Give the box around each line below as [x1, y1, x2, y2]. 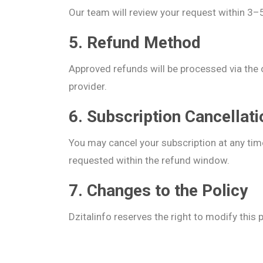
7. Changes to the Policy [69, 181, 248, 200]
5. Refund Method [69, 33, 201, 52]
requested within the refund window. [69, 154, 230, 166]
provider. [69, 80, 107, 92]
